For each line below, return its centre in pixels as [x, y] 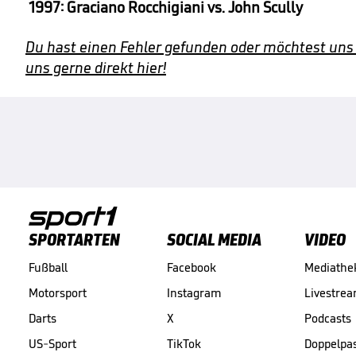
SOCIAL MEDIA [214, 239]
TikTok [184, 343]
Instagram [194, 292]
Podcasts [328, 318]
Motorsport [58, 292]
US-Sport [52, 343]
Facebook [191, 267]
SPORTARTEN [74, 239]
